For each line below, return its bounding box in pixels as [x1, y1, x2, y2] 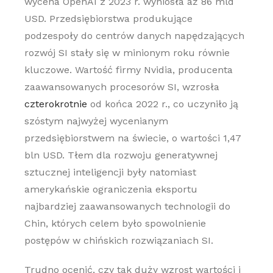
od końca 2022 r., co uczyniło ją [87, 98, 238, 110]
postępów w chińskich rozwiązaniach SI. [24, 235, 213, 246]
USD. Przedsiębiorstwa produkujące [24, 13, 193, 24]
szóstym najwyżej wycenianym [24, 115, 168, 127]
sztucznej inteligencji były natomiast [24, 166, 196, 178]
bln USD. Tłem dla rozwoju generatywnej [24, 149, 218, 161]
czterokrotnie [24, 98, 87, 110]
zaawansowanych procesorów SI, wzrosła [24, 81, 219, 93]
